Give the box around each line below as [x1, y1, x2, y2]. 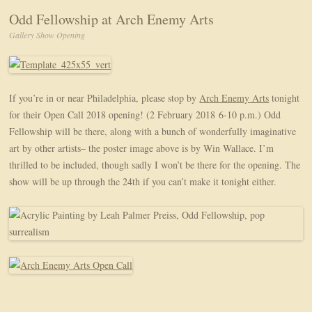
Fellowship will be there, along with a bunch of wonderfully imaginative [9, 125, 297, 139]
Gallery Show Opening [9, 29, 86, 41]
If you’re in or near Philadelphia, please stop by [9, 91, 200, 105]
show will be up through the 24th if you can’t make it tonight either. [9, 175, 277, 189]
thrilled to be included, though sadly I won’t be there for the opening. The [9, 158, 301, 172]
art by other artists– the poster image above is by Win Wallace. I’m [9, 141, 274, 155]
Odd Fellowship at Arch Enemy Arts [9, 10, 214, 29]
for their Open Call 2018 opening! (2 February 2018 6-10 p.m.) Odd [9, 108, 281, 122]
